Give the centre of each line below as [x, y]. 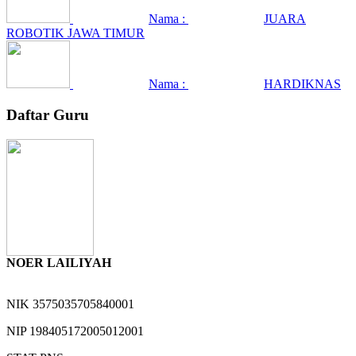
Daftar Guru [48, 115]
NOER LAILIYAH [59, 262]
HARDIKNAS [302, 84]
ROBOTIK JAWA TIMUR [75, 33]
